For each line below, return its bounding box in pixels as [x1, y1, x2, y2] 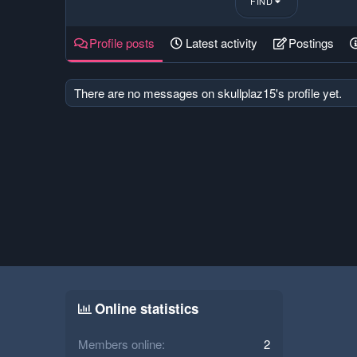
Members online [78, 335, 162, 352]
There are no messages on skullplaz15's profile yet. [74, 84, 342, 102]
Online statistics [95, 299, 198, 318]
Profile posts [89, 34, 155, 52]
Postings [288, 34, 334, 52]
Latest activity [186, 34, 257, 52]
